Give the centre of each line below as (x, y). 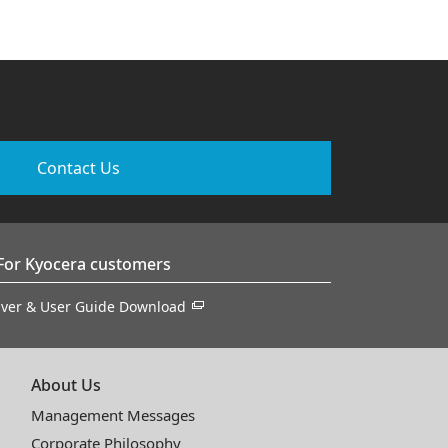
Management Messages (113, 414)
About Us (66, 384)
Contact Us (78, 167)
